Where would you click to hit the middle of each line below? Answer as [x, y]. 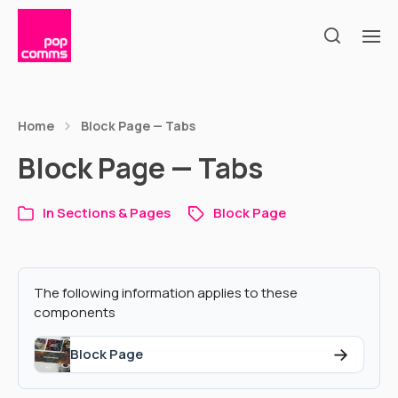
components [75, 312]
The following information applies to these [166, 293]
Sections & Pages [114, 213]
